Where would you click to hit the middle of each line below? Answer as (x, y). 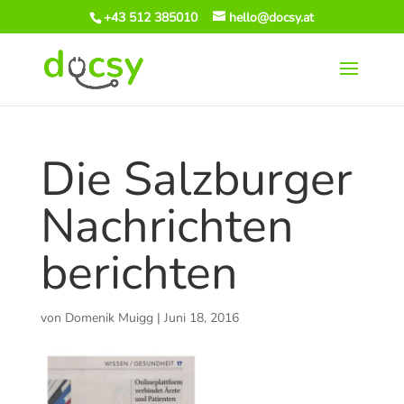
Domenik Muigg (109, 318)
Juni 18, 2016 (201, 318)
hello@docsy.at (272, 17)
